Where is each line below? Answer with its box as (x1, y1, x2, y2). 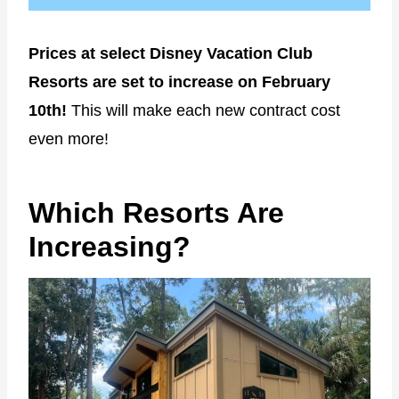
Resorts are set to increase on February (28, 72, 330, 91)
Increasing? (28, 230, 191, 263)
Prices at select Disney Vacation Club (28, 44, 313, 62)
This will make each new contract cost (71, 101, 340, 119)
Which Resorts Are (28, 196, 284, 229)
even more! (28, 129, 109, 148)
